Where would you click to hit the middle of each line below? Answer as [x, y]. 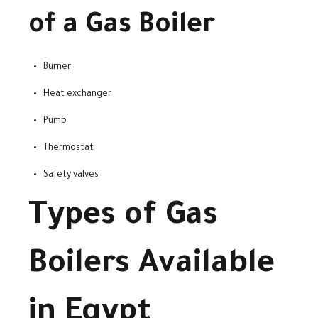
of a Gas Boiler [122, 27]
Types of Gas [123, 218]
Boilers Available [152, 266]
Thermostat [68, 149]
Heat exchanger [77, 95]
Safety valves [71, 176]
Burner [57, 68]
